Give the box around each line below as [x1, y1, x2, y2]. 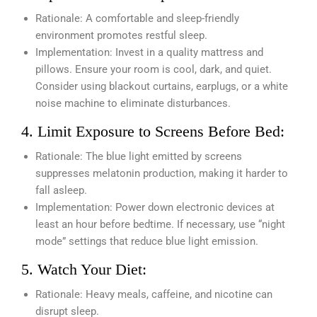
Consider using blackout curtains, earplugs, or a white [35, 80, 288, 93]
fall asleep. [35, 184, 87, 197]
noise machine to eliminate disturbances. [35, 97, 231, 110]
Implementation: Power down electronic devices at [35, 201, 275, 214]
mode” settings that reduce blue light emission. [35, 235, 258, 248]
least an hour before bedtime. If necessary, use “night [35, 218, 285, 231]
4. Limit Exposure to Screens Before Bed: [21, 122, 284, 141]
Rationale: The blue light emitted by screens [35, 150, 242, 163]
